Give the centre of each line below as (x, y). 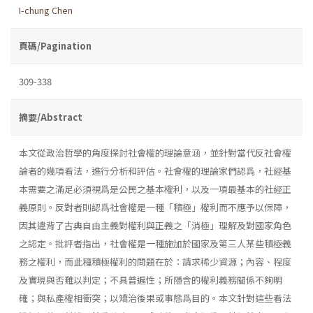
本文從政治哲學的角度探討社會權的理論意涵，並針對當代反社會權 (155, 152)
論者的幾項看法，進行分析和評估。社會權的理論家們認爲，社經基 (155, 170)
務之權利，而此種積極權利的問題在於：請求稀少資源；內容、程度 (155, 261)
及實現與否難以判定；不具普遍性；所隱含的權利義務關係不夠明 (151, 279)
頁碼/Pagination (55, 45)
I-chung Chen (46, 10)
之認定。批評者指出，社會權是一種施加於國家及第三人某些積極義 (155, 243)
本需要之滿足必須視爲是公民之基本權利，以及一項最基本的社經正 (155, 189)
